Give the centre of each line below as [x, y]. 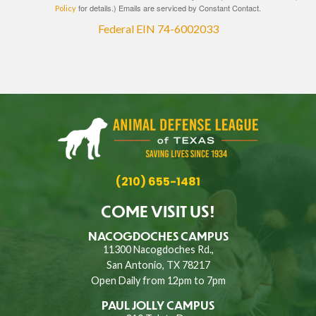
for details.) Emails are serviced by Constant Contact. [169, 7]
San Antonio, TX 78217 [158, 265]
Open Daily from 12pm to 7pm [158, 281]
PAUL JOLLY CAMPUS [158, 305]
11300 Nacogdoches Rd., [158, 250]
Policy [66, 8]
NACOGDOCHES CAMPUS [158, 236]
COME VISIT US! [158, 211]
